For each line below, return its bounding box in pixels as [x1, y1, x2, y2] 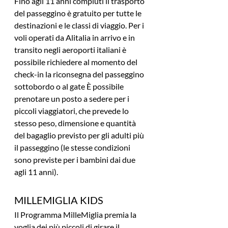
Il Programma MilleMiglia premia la [14, 210, 138, 220]
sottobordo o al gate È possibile [14, 81, 125, 92]
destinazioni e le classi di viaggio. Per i [14, 20, 146, 31]
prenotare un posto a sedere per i [14, 94, 131, 104]
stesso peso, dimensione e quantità [14, 118, 137, 128]
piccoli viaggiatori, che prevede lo [14, 106, 130, 116]
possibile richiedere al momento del [14, 57, 139, 67]
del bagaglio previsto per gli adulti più [14, 130, 146, 140]
